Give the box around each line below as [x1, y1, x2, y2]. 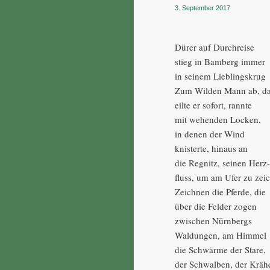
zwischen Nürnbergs [175, 214, 253, 227]
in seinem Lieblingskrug [175, 69, 266, 82]
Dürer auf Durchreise [175, 40, 255, 53]
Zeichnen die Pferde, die [175, 185, 266, 198]
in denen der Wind [175, 127, 245, 140]
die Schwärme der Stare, [175, 243, 266, 256]
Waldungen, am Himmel [175, 228, 267, 241]
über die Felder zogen [175, 199, 257, 212]
